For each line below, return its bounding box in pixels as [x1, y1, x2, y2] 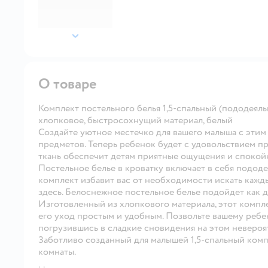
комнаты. [38, 245, 76, 258]
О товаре [38, 74, 97, 93]
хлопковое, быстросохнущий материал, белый [38, 114, 233, 126]
